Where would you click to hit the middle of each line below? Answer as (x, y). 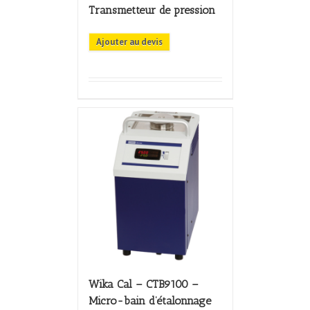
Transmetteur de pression (152, 10)
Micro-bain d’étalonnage (149, 301)
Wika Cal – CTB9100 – (143, 284)
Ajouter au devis (129, 42)
